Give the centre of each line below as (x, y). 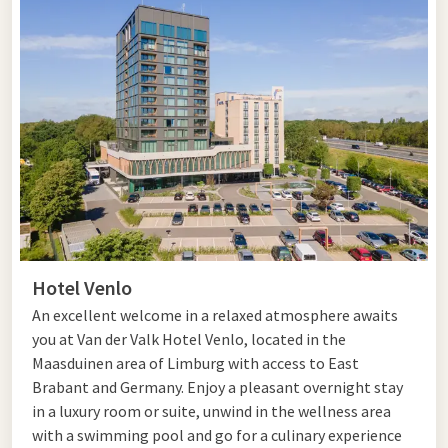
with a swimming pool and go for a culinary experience (217, 435)
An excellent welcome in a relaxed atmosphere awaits (215, 315)
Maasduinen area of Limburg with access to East (195, 363)
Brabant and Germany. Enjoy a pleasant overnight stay (217, 387)
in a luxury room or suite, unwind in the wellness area (211, 411)
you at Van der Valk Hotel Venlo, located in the (189, 339)
